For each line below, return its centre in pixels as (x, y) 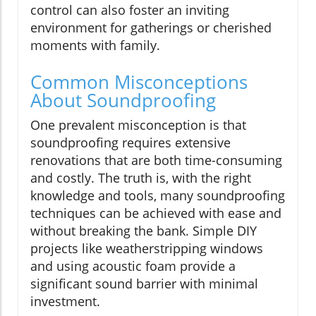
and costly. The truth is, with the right (141, 177)
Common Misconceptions (139, 81)
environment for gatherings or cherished (151, 27)
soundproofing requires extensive (130, 142)
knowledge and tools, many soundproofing (158, 195)
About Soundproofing (123, 100)
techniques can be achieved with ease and (156, 213)
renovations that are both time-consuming (156, 160)
